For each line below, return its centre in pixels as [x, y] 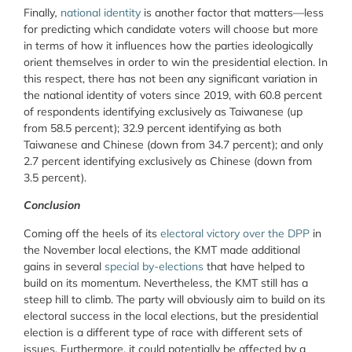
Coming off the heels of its [92, 233]
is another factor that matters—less [232, 12]
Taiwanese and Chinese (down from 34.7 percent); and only [173, 144]
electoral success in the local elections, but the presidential [171, 315]
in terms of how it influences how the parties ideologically [168, 45]
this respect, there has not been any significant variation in [170, 78]
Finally [39, 12]
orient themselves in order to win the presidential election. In [176, 62]
